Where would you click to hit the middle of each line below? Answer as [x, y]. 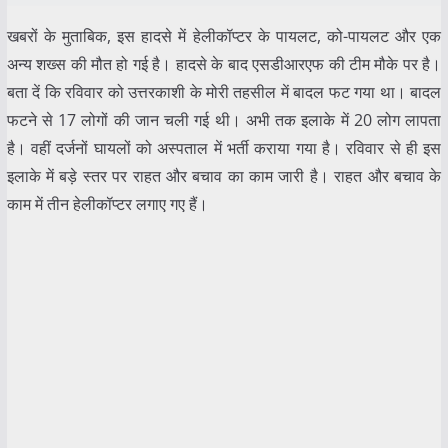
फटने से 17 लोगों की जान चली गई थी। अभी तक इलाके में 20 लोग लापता [224, 119]
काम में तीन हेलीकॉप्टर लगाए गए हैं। [107, 203]
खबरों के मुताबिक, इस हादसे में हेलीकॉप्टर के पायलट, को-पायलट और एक [224, 35]
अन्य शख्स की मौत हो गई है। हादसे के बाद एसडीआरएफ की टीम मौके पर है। [224, 63]
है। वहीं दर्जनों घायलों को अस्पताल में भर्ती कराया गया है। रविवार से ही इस [224, 147]
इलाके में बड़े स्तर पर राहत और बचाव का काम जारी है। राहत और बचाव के [224, 175]
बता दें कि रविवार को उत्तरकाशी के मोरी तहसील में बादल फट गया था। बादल [224, 91]
